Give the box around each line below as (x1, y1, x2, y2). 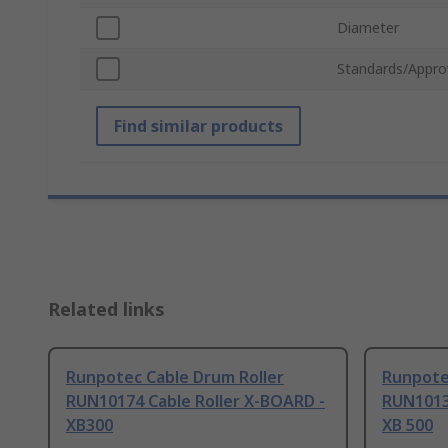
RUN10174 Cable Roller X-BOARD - (66, 390, 325, 413)
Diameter (337, 18, 399, 38)
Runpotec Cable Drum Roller (66, 366, 284, 389)
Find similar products (114, 115, 283, 138)
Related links (48, 297, 165, 322)
